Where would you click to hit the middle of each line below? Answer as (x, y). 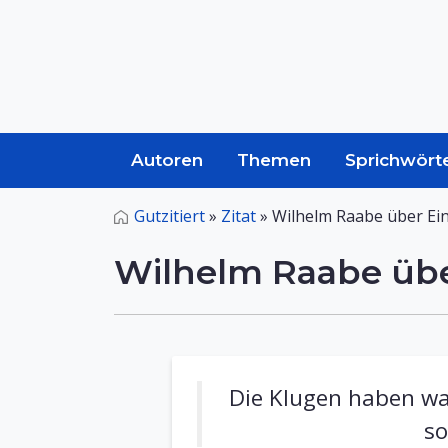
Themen (274, 160)
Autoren (167, 160)
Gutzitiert (169, 216)
